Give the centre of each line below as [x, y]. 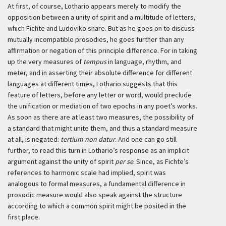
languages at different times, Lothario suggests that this [93, 84]
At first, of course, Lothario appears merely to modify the [94, 6]
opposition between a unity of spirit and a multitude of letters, [102, 17]
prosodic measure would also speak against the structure [95, 195]
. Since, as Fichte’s [161, 161]
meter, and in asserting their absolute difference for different [100, 73]
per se [124, 161]
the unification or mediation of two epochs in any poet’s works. [102, 106]
